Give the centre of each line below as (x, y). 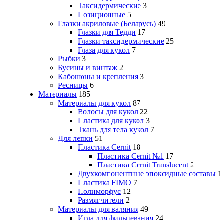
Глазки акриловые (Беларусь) (107, 24)
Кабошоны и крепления (98, 77)
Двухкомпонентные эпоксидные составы (147, 174)
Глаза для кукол (104, 50)
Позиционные (101, 15)
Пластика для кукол (111, 121)
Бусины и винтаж (88, 68)
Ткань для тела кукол (113, 130)
